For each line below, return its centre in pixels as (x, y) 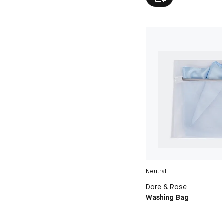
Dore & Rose (166, 187)
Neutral (156, 172)
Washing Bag (167, 197)
